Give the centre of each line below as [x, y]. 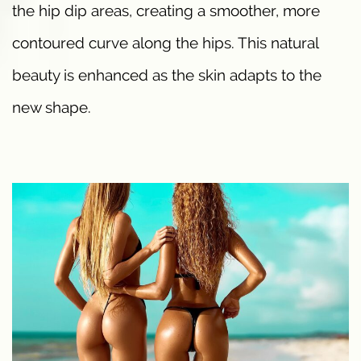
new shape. [52, 107]
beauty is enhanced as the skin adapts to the [167, 75]
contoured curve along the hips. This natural [165, 42]
